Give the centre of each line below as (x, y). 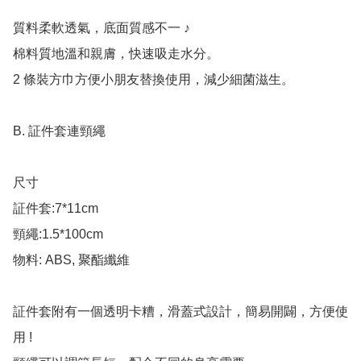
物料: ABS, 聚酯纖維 (71, 260)
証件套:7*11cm (56, 209)
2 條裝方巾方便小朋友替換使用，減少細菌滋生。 (154, 80)
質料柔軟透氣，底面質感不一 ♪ (102, 28)
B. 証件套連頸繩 (59, 131)
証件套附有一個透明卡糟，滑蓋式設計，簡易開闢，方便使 (180, 312)
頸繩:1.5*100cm (58, 234)
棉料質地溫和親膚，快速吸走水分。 (116, 54)
